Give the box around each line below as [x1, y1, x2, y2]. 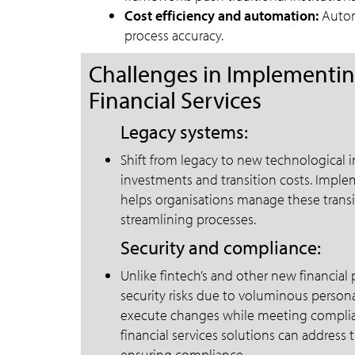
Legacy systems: [120, 120, 248, 143]
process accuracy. [124, 26, 223, 44]
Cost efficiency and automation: [124, 6, 319, 25]
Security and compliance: [120, 235, 321, 259]
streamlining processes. [120, 210, 256, 228]
